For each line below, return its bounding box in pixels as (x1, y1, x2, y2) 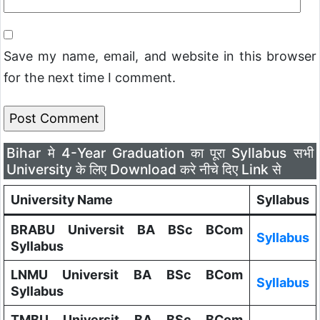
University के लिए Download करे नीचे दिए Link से (6, 160, 282, 178)
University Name (10, 191, 113, 207)
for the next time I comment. (4, 70, 176, 86)
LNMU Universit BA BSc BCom (10, 266, 244, 282)
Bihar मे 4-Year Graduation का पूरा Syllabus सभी (6, 144, 314, 161)
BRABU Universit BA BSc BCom (10, 221, 244, 237)
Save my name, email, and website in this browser (4, 49, 316, 64)
